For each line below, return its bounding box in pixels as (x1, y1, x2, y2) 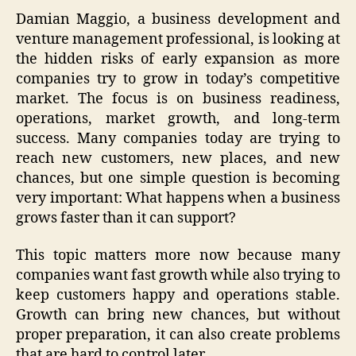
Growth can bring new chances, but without (16, 306, 340, 325)
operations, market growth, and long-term (16, 109, 340, 128)
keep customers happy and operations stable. (16, 286, 340, 305)
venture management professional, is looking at (16, 29, 340, 48)
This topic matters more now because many (16, 246, 340, 265)
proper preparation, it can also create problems (16, 326, 340, 345)
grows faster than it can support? (16, 208, 236, 227)
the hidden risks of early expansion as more (16, 49, 340, 68)
